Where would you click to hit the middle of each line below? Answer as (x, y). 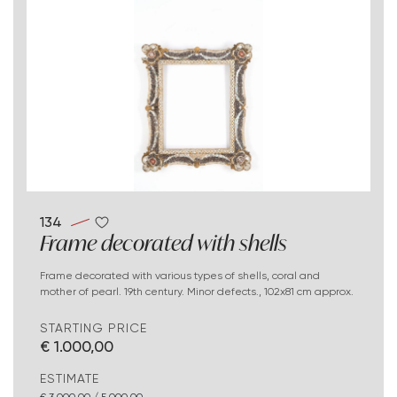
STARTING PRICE (93, 328)
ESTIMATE (70, 379)
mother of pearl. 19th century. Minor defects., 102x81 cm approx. (197, 292)
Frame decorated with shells (163, 243)
